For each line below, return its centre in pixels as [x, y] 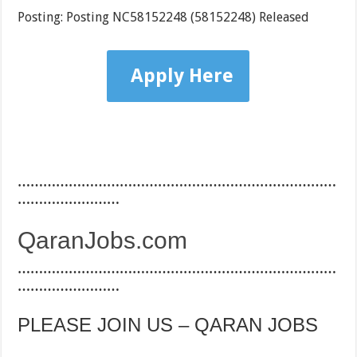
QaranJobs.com [103, 241]
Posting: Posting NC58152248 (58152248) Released [164, 18]
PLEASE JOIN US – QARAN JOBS [168, 325]
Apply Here [182, 76]
